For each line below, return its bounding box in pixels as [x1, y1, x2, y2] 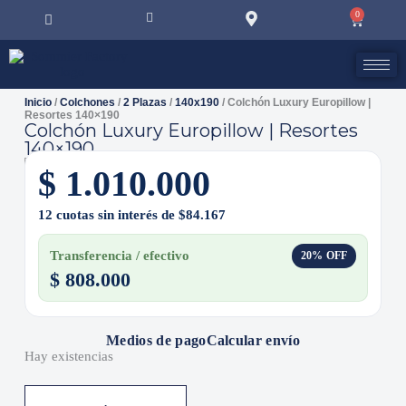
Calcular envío [206, 333, 300, 349]
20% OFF [300, 249, 348, 263]
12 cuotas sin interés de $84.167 [37, 208, 226, 223]
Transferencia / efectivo [49, 248, 189, 264]
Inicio [24, 96, 52, 110]
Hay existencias [24, 349, 113, 364]
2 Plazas [122, 96, 167, 110]
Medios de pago [106, 333, 207, 349]
